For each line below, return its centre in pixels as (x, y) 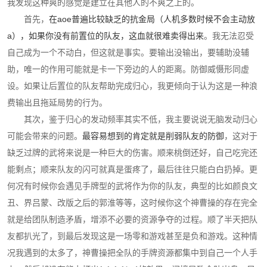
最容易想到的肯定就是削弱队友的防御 (153, 136)
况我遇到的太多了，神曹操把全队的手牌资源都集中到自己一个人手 (132, 253)
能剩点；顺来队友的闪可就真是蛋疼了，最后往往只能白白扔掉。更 (132, 169)
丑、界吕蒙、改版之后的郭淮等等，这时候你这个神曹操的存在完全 (132, 203)
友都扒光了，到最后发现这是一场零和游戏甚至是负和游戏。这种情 (132, 236)
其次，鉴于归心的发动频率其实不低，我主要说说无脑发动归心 (141, 119)
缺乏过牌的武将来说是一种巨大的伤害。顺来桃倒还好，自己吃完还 (132, 153)
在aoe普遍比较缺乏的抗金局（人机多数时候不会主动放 (152, 19)
